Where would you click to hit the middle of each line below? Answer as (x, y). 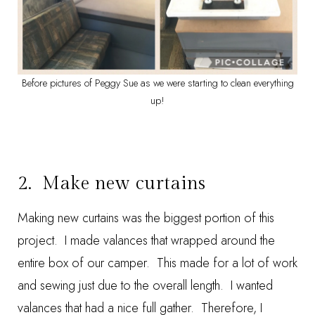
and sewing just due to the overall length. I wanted (145, 285)
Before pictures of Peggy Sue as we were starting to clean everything (157, 83)
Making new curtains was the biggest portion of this (146, 218)
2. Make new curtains (112, 184)
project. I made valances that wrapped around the (146, 240)
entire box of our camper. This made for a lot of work (157, 263)
